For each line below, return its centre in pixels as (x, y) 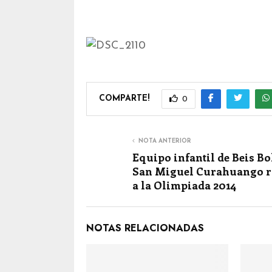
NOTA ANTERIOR (165, 141)
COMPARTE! (124, 98)
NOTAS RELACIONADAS (145, 228)
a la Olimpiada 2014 (184, 185)
